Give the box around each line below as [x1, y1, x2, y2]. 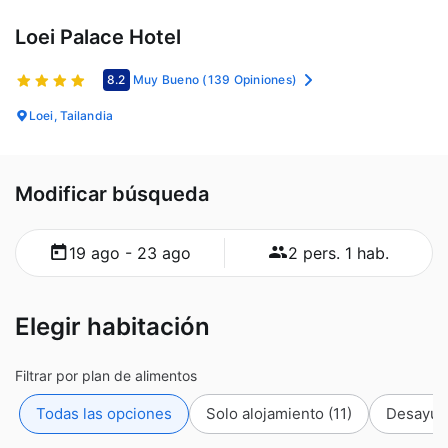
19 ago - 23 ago [68, 242, 191, 263]
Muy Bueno [132, 71, 200, 87]
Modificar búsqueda [15, 181, 209, 206]
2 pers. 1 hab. [287, 242, 389, 263]
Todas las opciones [36, 403, 172, 423]
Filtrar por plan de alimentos [15, 366, 197, 384]
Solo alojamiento [206, 403, 328, 423]
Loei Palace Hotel [15, 24, 181, 49]
